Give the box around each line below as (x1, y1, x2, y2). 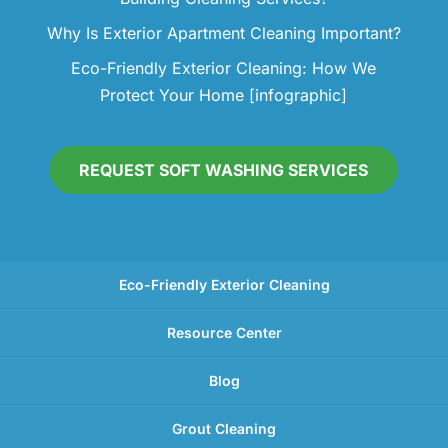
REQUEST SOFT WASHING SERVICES (79, 160, 369, 181)
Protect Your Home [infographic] (100, 85, 348, 106)
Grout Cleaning (172, 420, 276, 438)
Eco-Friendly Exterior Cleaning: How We (71, 58, 377, 79)
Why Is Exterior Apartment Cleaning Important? (46, 23, 401, 44)
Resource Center (166, 324, 282, 342)
